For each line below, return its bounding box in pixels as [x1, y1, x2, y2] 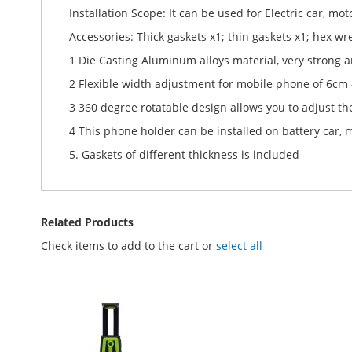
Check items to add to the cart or [41, 238, 216, 253]
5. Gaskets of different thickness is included [69, 147, 299, 162]
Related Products [41, 214, 134, 229]
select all [216, 238, 262, 253]
